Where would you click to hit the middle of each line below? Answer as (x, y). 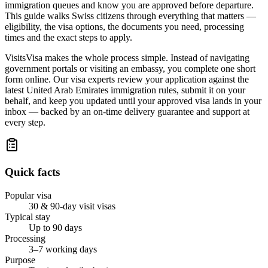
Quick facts (32, 172)
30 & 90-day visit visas (72, 206)
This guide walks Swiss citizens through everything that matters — (130, 16)
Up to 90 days (55, 227)
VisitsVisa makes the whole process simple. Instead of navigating (127, 58)
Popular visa (28, 195)
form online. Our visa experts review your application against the (127, 80)
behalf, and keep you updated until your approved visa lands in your (133, 101)
